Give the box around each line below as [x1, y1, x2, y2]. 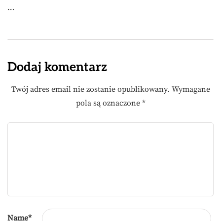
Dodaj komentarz [7, 60, 107, 74]
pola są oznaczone [75, 98, 142, 108]
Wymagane [171, 84, 210, 94]
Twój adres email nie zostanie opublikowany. [11, 84, 170, 94]
